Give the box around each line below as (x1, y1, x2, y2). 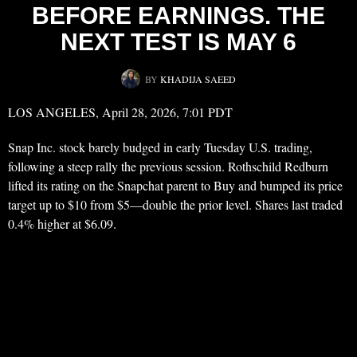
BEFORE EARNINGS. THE (32, 2, 325, 29)
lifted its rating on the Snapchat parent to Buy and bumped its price (8, 177, 343, 194)
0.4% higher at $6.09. (8, 215, 116, 233)
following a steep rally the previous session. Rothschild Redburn (8, 158, 328, 175)
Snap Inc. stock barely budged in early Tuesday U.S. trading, (8, 139, 312, 156)
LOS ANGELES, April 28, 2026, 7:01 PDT (8, 104, 233, 121)
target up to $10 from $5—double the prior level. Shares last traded (8, 196, 343, 214)
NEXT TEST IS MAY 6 (61, 29, 296, 56)
